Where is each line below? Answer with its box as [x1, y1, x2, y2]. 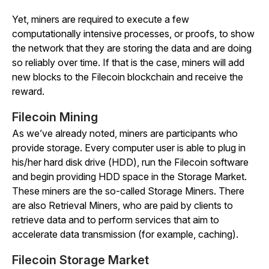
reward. [12, 85, 44, 97]
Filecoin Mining [12, 110, 98, 124]
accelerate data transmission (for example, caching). [12, 228, 238, 240]
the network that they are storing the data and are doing [12, 42, 252, 54]
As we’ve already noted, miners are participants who [12, 127, 238, 139]
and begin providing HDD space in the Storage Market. [12, 171, 247, 183]
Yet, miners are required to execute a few [12, 13, 189, 25]
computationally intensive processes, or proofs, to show [12, 28, 255, 40]
